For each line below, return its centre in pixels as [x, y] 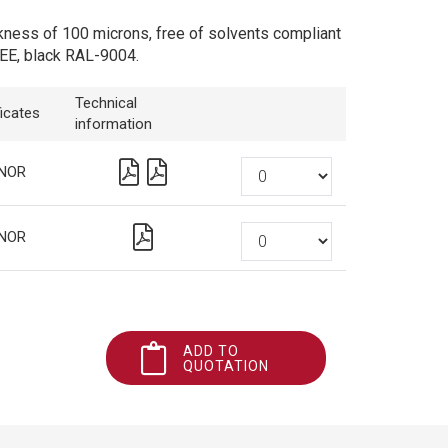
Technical [106, 102]
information [113, 123]
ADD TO [211, 350]
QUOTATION [226, 365]
